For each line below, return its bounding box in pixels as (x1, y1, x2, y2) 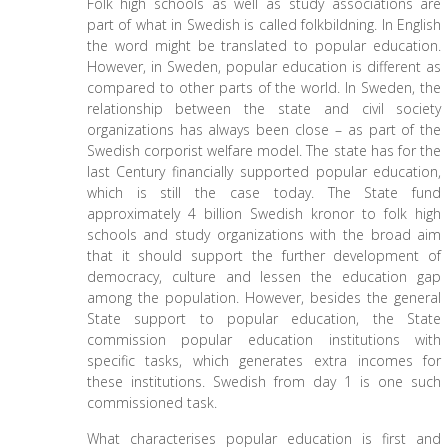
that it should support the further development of (86, 246, 442, 265)
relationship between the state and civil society (86, 99, 442, 118)
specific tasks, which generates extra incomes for (86, 351, 442, 370)
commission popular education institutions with (86, 330, 442, 349)
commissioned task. (86, 393, 217, 412)
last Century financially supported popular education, (86, 162, 442, 181)
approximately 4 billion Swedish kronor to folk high (86, 204, 442, 223)
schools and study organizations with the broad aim (86, 225, 442, 244)
